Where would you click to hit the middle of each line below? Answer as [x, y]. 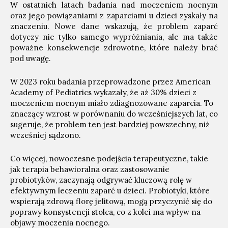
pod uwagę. [31, 58]
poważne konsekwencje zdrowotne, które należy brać [114, 48]
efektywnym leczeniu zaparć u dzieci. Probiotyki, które [110, 191]
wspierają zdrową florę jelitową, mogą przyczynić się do [111, 201]
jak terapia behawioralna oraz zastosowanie [90, 169]
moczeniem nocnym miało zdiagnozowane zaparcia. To [112, 103]
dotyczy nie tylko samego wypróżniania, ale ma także [114, 37]
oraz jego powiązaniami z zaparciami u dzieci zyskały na [114, 16]
